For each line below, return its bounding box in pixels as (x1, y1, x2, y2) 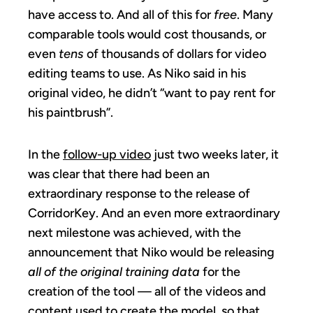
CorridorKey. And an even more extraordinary (28, 205, 280, 221)
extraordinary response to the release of (28, 185, 250, 201)
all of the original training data (28, 263, 200, 279)
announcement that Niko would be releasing (28, 244, 275, 260)
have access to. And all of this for (28, 6, 214, 22)
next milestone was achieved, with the (28, 224, 241, 240)
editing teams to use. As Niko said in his (28, 65, 246, 81)
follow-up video (63, 146, 151, 162)
